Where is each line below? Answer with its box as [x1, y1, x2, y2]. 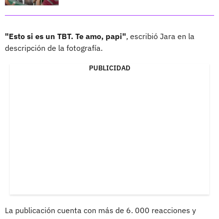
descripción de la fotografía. [5, 43, 103, 53]
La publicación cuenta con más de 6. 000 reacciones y [5, 205, 196, 216]
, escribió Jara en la [126, 31, 195, 42]
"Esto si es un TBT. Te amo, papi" [5, 31, 126, 42]
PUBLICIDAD [88, 64, 131, 73]
